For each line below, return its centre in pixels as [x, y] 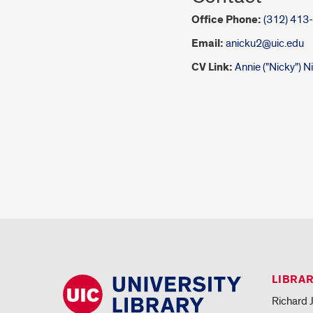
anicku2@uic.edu [265, 43]
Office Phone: [226, 20]
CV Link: [212, 67]
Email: [208, 44]
